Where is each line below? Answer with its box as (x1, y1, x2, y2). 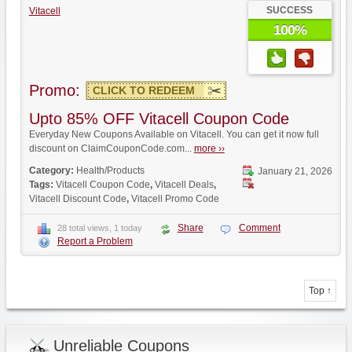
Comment (238, 222, 280, 233)
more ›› (193, 143, 225, 154)
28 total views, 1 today (57, 223, 142, 233)
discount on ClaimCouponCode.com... (28, 143, 194, 154)
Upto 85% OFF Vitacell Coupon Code (28, 110, 289, 127)
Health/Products (75, 165, 145, 176)
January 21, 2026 (257, 166, 332, 177)
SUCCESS (266, 5, 313, 16)
